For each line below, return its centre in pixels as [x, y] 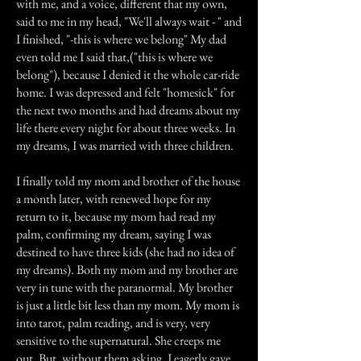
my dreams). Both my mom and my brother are [127, 270]
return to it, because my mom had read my [116, 216]
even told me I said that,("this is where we [114, 57]
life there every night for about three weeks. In [126, 128]
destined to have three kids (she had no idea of [125, 252]
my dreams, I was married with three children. [125, 145]
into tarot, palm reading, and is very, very [113, 323]
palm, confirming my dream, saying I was [114, 234]
